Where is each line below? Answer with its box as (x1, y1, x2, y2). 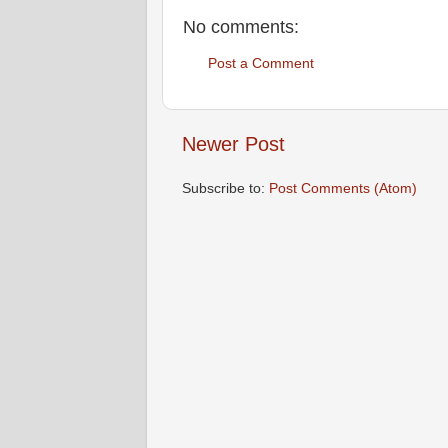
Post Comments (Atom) (269, 180, 417, 197)
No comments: (183, 17, 299, 38)
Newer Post (182, 133, 285, 156)
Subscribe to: (182, 180, 269, 197)
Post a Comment (208, 54, 314, 71)
